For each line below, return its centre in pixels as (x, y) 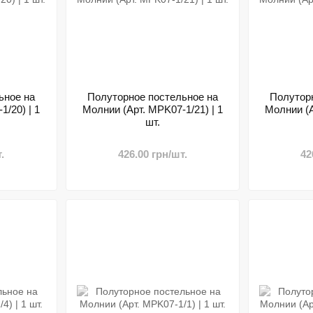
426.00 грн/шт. (152, 154)
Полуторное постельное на (152, 97)
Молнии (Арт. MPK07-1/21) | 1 (152, 109)
